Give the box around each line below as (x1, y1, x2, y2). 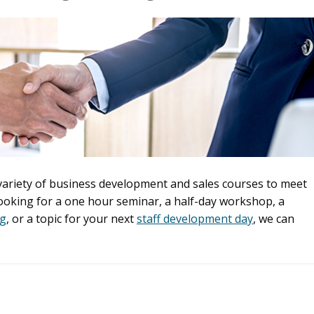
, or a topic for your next (6, 211, 137, 226)
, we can (253, 211, 294, 226)
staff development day (137, 211, 253, 226)
